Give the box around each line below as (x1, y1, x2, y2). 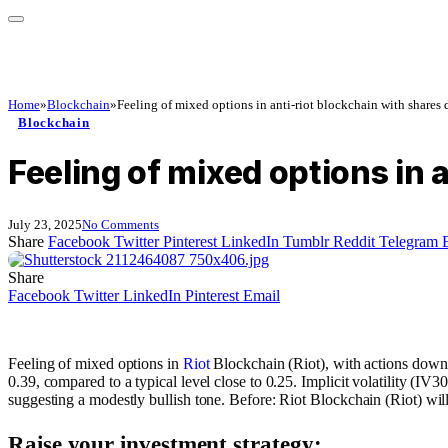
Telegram (379, 232, 438, 250)
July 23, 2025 (8, 216, 82, 232)
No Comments (82, 216, 159, 232)
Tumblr (283, 232, 329, 250)
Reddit (333, 232, 375, 250)
